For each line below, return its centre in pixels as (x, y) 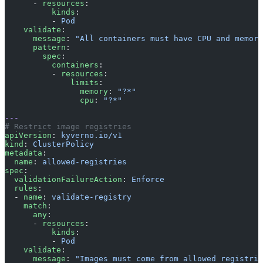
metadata (23, 153)
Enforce (148, 180)
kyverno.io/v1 (92, 136)
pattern (35, 48)
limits (52, 83)
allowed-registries (85, 162)
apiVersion (28, 136)
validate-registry (92, 197)
